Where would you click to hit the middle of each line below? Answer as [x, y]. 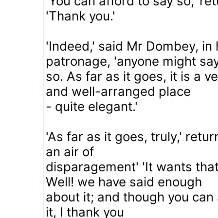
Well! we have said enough [124, 182]
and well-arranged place [118, 91]
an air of [70, 152]
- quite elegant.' [92, 106]
